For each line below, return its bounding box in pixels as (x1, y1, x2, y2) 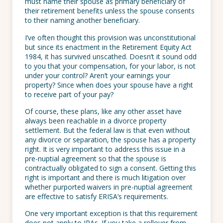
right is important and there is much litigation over (25, 172, 186, 182)
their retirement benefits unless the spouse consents (25, 6, 195, 16)
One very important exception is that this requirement (25, 209, 198, 219)
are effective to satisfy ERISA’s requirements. (25, 191, 168, 201)
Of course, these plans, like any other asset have (25, 106, 182, 116)
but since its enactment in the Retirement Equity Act (25, 42, 192, 52)
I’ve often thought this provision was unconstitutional (25, 32, 196, 42)
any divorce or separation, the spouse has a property (25, 134, 196, 144)
